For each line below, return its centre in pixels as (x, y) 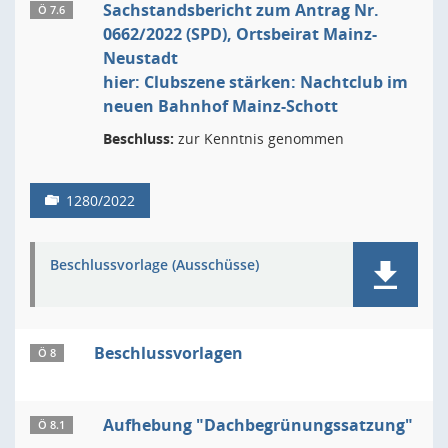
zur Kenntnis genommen (259, 138)
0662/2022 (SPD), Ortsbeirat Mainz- (240, 34)
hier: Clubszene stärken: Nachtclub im (255, 82)
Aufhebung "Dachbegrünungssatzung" (258, 425)
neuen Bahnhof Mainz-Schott (220, 106)
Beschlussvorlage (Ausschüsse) (154, 264)
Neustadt (140, 58)
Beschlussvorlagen (168, 353)
